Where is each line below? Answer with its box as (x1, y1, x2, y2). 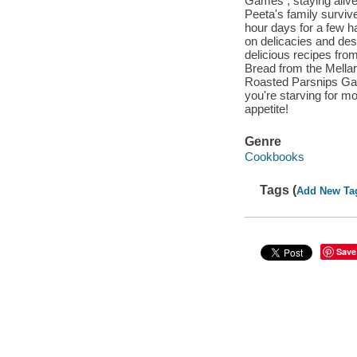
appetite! (244, 101, 288, 116)
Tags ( (260, 182, 297, 197)
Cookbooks (244, 150, 304, 164)
